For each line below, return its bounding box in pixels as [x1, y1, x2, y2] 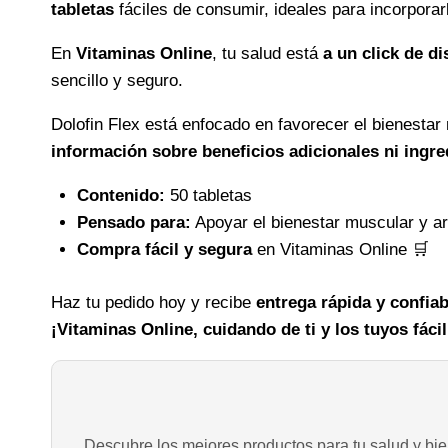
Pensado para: [76, 213, 191, 233]
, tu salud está [212, 44, 323, 64]
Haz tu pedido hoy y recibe [51, 292, 256, 312]
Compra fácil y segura [76, 240, 252, 260]
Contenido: [76, 186, 165, 206]
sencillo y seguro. [51, 71, 183, 91]
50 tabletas [164, 186, 252, 206]
